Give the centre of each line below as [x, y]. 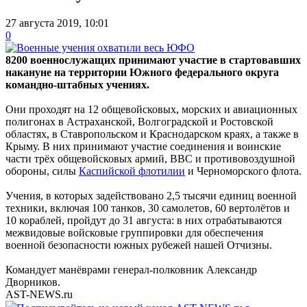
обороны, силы [42, 171]
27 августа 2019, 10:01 [57, 23]
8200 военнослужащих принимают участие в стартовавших [153, 60]
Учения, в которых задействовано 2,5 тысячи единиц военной [151, 195]
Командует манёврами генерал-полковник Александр [131, 269]
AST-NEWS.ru [39, 294]
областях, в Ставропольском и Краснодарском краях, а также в [152, 134]
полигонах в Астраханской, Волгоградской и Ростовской [139, 121]
